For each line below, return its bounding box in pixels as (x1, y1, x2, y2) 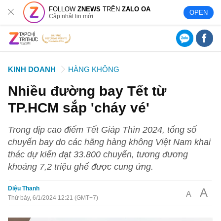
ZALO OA (122, 5, 151, 13)
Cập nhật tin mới (49, 12, 94, 20)
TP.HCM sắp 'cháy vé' (8, 100, 150, 115)
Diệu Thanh (8, 185, 40, 192)
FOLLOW (49, 5, 78, 13)
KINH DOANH (8, 65, 56, 74)
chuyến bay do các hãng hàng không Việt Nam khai (8, 137, 211, 147)
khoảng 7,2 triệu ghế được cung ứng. (8, 161, 154, 172)
